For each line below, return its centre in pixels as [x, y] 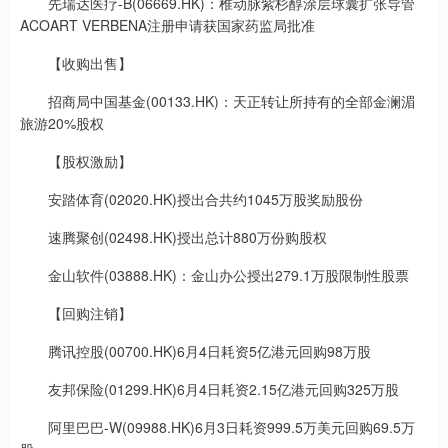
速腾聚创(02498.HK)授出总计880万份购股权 [187, 236]
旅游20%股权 [62, 122]
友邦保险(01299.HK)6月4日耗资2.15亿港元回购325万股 [223, 388]
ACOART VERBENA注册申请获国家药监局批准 [167, 24]
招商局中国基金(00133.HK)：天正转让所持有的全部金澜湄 [231, 100]
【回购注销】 [90, 312]
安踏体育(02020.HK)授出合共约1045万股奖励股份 [205, 198]
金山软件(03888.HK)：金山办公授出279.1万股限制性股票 [228, 274]
